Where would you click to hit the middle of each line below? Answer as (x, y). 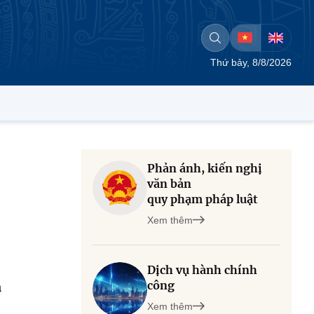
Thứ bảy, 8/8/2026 (251, 62)
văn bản (169, 184)
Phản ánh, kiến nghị (205, 168)
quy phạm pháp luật (203, 199)
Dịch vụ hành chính (202, 270)
